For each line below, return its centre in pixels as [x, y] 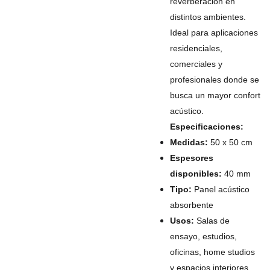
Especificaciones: [206, 127]
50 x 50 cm [230, 142]
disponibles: [196, 174]
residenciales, [196, 48]
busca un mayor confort [215, 95]
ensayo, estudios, [203, 236]
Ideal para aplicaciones [214, 33]
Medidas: [189, 142]
